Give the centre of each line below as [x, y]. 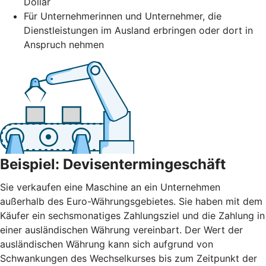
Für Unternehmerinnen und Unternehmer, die [123, 16]
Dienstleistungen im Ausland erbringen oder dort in [138, 30]
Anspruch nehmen [64, 44]
